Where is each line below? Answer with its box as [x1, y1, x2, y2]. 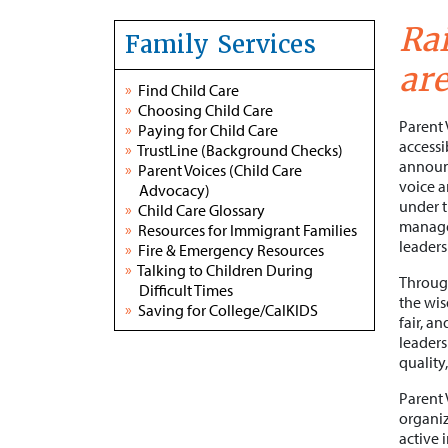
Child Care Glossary [138, 200, 265, 220]
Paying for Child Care [138, 120, 278, 140]
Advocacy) [139, 180, 210, 200]
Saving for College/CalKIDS [138, 300, 318, 320]
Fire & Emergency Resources [138, 240, 324, 260]
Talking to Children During [137, 260, 313, 280]
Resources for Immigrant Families [138, 220, 357, 240]
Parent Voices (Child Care [138, 160, 302, 180]
